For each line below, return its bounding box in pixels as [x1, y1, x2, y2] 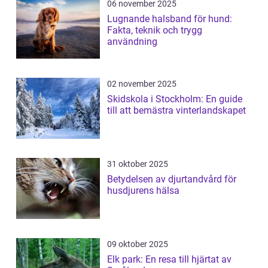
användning [107, 36, 157, 48]
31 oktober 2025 [107, 159, 168, 169]
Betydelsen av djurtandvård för [107, 173, 236, 185]
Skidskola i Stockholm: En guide [107, 93, 242, 105]
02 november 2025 [107, 79, 176, 89]
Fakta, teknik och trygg [107, 25, 202, 36]
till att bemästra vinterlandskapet [107, 105, 246, 117]
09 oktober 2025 [107, 239, 168, 249]
